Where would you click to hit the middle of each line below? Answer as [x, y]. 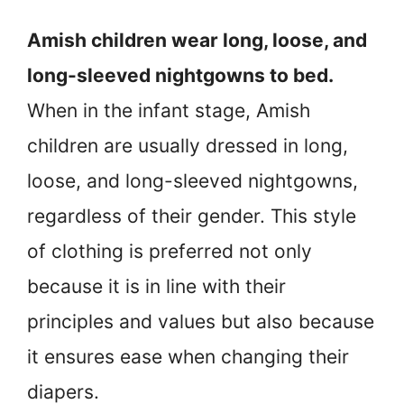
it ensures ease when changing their [188, 356]
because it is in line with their [156, 286]
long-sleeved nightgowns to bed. [180, 75]
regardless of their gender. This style [192, 216]
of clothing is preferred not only [170, 251]
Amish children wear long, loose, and [197, 40]
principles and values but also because [201, 321]
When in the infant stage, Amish [169, 110]
